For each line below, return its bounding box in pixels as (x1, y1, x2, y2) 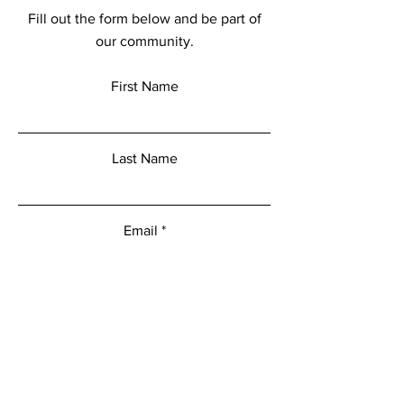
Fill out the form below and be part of (27, 11, 262, 26)
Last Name (111, 151, 178, 166)
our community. (95, 33, 194, 49)
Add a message (96, 295, 193, 310)
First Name (110, 78, 179, 94)
